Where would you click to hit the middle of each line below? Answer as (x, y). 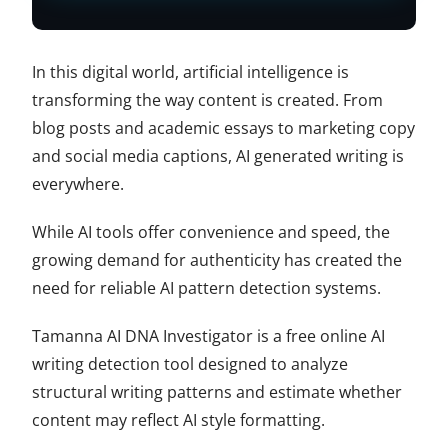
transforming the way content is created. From (208, 99)
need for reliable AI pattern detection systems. (207, 287)
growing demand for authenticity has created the (217, 259)
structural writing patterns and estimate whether (217, 391)
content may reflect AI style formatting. (179, 419)
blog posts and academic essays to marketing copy (224, 127)
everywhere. (78, 183)
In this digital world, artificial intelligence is (191, 71)
